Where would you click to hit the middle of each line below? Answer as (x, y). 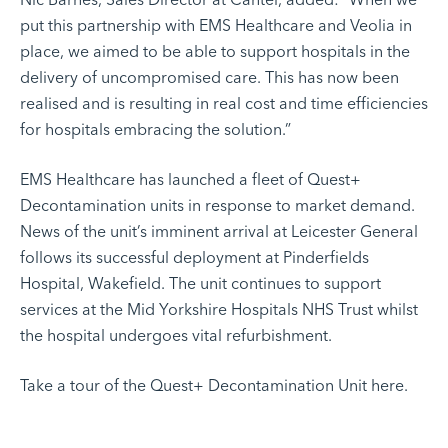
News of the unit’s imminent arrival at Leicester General (219, 232)
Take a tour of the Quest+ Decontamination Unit (195, 386)
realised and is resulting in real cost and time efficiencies (224, 104)
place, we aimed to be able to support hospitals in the (215, 52)
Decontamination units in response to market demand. (217, 206)
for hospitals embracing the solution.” (155, 130)
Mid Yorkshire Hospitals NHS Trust (250, 310)
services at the (73, 310)
